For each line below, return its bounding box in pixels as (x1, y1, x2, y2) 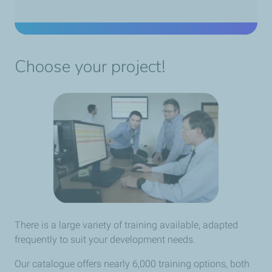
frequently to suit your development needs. (15, 234, 195, 246)
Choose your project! (15, 55, 166, 79)
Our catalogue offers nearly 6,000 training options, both (15, 258, 250, 270)
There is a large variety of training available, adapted (15, 219, 238, 231)
